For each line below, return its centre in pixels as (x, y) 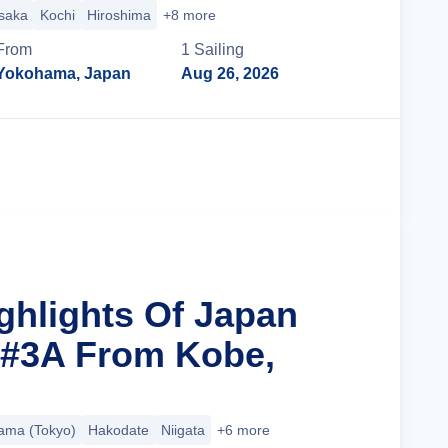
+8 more (189, 15)
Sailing (219, 49)
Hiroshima (119, 15)
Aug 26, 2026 (230, 73)
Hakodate (118, 430)
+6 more (243, 430)
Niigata (183, 430)
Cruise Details (295, 166)
